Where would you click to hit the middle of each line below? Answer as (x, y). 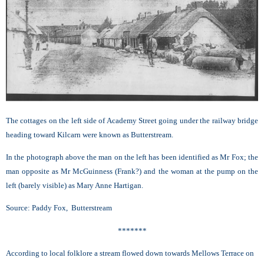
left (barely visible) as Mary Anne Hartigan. (75, 186)
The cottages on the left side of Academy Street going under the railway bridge (132, 120)
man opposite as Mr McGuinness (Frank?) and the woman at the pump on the (132, 171)
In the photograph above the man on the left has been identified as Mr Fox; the (132, 157)
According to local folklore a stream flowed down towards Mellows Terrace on (130, 253)
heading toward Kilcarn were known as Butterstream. (90, 134)
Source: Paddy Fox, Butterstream (59, 208)
